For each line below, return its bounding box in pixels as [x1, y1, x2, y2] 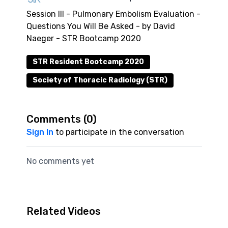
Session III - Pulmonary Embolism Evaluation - [26, 9, 201, 19]
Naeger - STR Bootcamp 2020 [26, 34, 141, 43]
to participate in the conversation [53, 127, 184, 137]
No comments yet [26, 156, 94, 166]
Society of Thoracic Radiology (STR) [32, 76, 167, 84]
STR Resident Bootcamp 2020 [32, 58, 144, 66]
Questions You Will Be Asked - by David [26, 21, 175, 31]
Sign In [26, 127, 53, 137]
